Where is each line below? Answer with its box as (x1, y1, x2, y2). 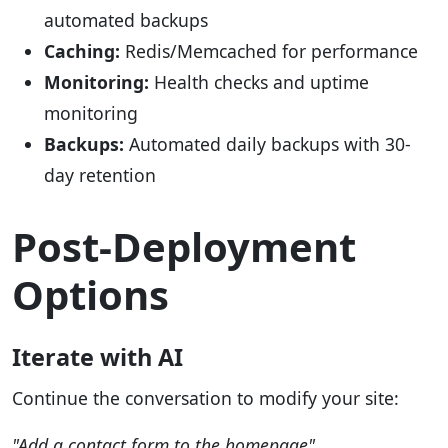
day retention (44, 163, 156, 188)
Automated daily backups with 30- (124, 132, 411, 157)
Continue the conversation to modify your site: (12, 386, 399, 411)
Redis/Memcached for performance (120, 39, 418, 64)
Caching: (44, 39, 120, 64)
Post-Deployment (12, 219, 356, 275)
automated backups (44, 8, 208, 33)
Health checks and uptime (149, 70, 369, 95)
